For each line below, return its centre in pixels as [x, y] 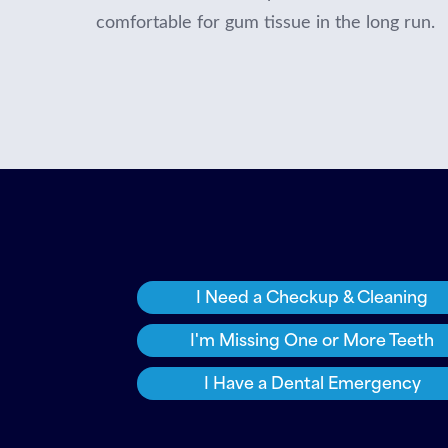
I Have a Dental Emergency [312, 381]
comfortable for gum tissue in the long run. [265, 21]
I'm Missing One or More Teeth [312, 338]
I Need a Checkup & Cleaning [312, 295]
